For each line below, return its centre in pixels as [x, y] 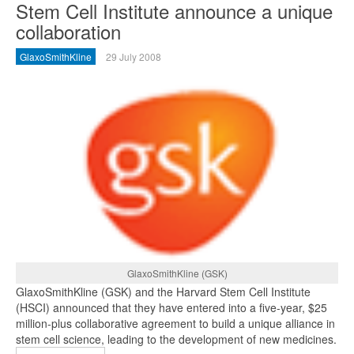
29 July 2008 [134, 56]
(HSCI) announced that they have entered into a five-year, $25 [171, 308]
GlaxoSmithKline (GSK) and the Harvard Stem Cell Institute [163, 292]
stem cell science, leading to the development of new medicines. [176, 339]
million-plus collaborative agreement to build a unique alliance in [175, 324]
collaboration [68, 31]
